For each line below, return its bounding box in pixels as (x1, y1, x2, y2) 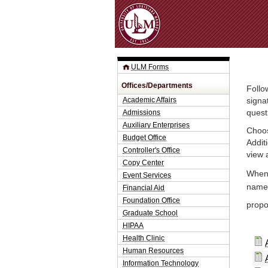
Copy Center (123, 159, 164, 167)
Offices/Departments (121, 81, 193, 90)
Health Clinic (123, 234, 165, 242)
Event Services (123, 171, 171, 179)
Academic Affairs (123, 96, 176, 104)
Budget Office (123, 133, 166, 142)
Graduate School (123, 209, 178, 217)
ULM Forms (131, 63, 169, 71)
